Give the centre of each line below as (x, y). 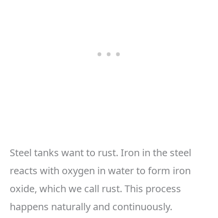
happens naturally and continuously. (91, 207)
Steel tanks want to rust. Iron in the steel (100, 153)
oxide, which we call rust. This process (95, 189)
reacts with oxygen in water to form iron (100, 171)
